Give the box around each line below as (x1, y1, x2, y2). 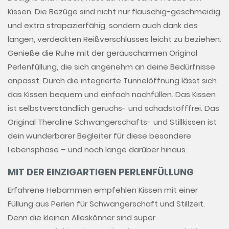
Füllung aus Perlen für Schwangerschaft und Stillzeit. (8, 198, 205, 210)
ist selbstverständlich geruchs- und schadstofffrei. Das (8, 103, 219, 114)
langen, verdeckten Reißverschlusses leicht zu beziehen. (8, 34, 221, 45)
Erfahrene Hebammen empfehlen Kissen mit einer (8, 185, 198, 196)
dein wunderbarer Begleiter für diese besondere (8, 130, 191, 142)
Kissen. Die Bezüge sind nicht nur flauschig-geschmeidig (8, 6, 220, 17)
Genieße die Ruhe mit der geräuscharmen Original (8, 48, 197, 59)
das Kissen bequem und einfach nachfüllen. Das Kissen (8, 89, 216, 100)
